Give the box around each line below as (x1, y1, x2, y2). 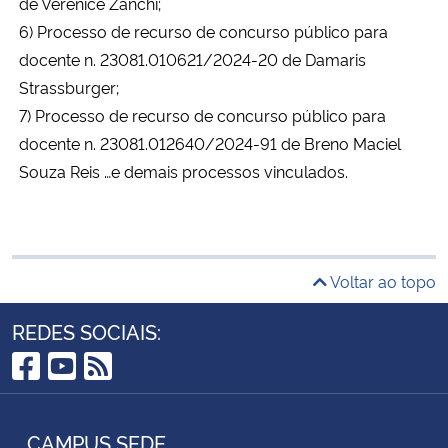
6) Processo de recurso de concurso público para (19, 19, 388, 42)
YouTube (47, 373, 175, 419)
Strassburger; (19, 75, 119, 98)
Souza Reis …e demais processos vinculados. (19, 159, 348, 182)
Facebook (11, 373, 157, 419)
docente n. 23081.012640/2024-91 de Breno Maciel (19, 131, 401, 154)
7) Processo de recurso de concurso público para (19, 103, 386, 126)
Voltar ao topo (327, 269, 436, 292)
